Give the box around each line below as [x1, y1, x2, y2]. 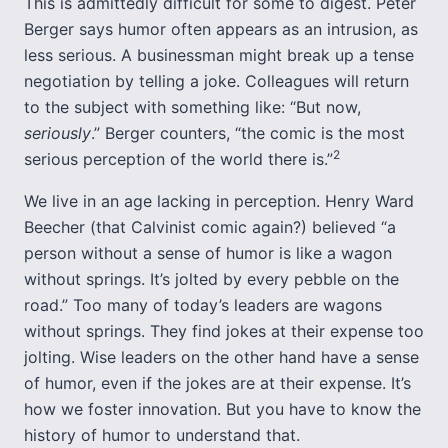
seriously [24, 123, 91, 143]
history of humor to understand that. [24, 425, 300, 445]
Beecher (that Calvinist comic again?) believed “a [24, 217, 396, 237]
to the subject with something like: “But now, [24, 97, 361, 117]
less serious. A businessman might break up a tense [24, 45, 414, 65]
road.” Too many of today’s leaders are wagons [24, 295, 382, 315]
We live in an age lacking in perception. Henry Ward [24, 191, 414, 211]
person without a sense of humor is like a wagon [24, 243, 392, 263]
